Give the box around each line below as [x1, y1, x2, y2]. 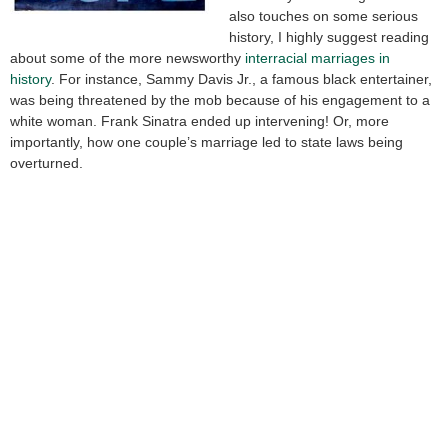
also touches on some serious [229, 8, 418, 25]
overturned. [10, 155, 83, 172]
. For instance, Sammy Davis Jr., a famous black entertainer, [51, 71, 432, 88]
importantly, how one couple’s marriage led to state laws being [10, 134, 403, 151]
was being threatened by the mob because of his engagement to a [10, 92, 430, 109]
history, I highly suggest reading [229, 29, 429, 46]
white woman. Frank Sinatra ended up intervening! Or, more [10, 113, 389, 130]
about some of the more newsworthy [10, 50, 245, 67]
